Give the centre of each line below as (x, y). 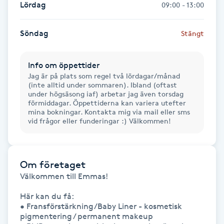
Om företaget (53, 164)
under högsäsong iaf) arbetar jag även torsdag (106, 93)
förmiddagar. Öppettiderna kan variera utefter (107, 102)
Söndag (34, 33)
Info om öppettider (64, 65)
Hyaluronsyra (30, 146)
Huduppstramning (41, 90)
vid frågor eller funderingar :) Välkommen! (99, 120)
